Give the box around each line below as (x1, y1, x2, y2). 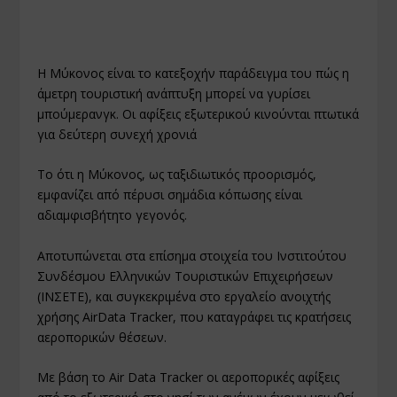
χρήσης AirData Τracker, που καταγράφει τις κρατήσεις (37, 307, 352, 325)
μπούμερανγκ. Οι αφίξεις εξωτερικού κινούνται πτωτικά (37, 105, 360, 122)
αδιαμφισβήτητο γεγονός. (37, 206, 188, 224)
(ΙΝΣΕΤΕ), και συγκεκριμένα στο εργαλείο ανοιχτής (37, 287, 331, 305)
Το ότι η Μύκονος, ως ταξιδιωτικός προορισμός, (37, 166, 317, 183)
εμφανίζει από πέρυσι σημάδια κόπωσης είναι (37, 186, 303, 204)
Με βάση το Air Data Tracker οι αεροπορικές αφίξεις (37, 369, 340, 386)
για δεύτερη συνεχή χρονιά (37, 126, 198, 143)
